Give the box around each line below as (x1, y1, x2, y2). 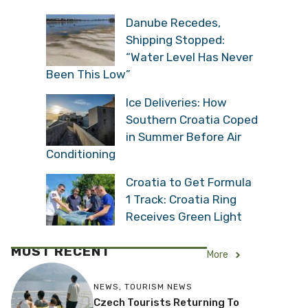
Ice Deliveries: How (126, 95, 227, 109)
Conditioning (46, 146, 115, 161)
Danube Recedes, (126, 15, 221, 30)
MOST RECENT (11, 243, 111, 259)
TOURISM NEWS (124, 282, 192, 292)
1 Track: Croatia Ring (126, 192, 236, 206)
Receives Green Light (126, 209, 242, 223)
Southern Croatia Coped (126, 112, 258, 126)
